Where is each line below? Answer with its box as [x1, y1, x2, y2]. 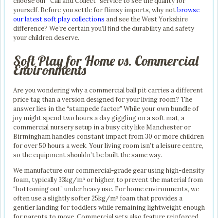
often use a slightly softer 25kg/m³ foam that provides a [13, 194, 182, 203]
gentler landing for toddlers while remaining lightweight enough [13, 203, 205, 212]
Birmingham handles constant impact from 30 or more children [13, 132, 204, 141]
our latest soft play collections [13, 15, 105, 23]
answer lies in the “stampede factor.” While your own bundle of [13, 105, 199, 113]
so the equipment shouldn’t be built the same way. [13, 151, 162, 160]
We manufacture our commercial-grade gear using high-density [13, 166, 204, 175]
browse [177, 5, 200, 14]
